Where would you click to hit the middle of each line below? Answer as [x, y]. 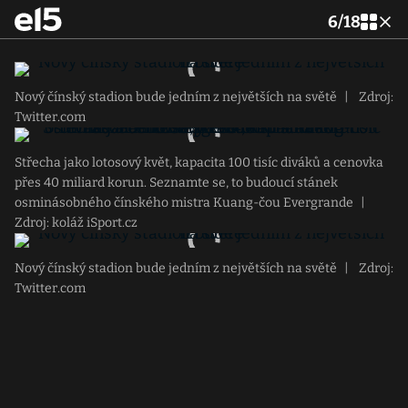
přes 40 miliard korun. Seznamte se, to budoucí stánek [176, 183]
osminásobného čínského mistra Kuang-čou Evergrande [184, 203]
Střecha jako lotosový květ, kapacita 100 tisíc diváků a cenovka [199, 163]
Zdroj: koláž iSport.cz [76, 223]
